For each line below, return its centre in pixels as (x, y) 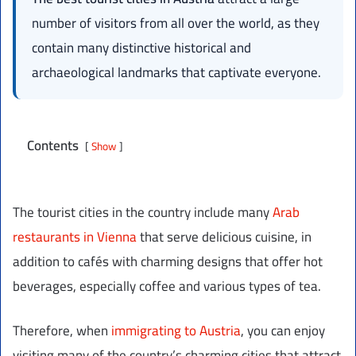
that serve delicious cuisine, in (224, 236)
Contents (53, 145)
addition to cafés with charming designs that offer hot (168, 261)
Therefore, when (62, 330)
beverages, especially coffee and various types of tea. (167, 286)
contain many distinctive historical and (141, 47)
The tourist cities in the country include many (143, 212)
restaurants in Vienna (75, 236)
